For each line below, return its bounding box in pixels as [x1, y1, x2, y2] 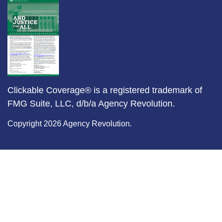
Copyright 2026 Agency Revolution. [7, 119, 132, 128]
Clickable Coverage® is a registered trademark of [7, 85, 202, 96]
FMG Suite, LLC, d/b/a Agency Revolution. [7, 99, 175, 109]
